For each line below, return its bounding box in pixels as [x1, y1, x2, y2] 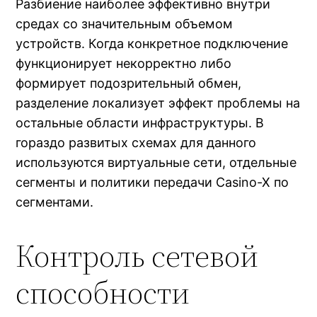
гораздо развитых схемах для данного [16, 134, 257, 150]
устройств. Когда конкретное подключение [16, 35, 289, 51]
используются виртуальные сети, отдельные [16, 154, 297, 170]
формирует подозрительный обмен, [16, 75, 242, 91]
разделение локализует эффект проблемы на [16, 95, 301, 110]
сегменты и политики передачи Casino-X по [16, 174, 289, 190]
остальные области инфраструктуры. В [16, 115, 265, 130]
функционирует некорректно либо [16, 55, 232, 71]
